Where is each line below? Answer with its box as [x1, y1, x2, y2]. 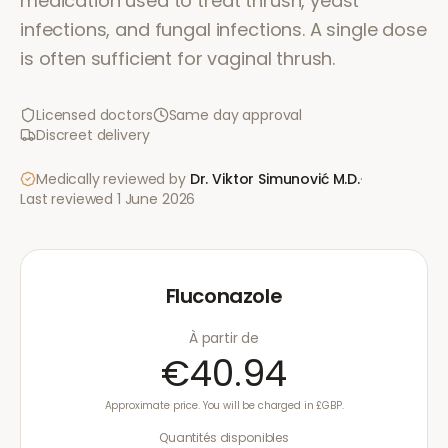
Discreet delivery [36, 125, 150, 145]
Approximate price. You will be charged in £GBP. [104, 398, 344, 413]
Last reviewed [20, 189, 117, 209]
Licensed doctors [36, 105, 153, 125]
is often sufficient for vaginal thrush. [20, 46, 336, 71]
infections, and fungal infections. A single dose [20, 17, 427, 42]
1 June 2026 [116, 189, 196, 209]
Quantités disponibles [159, 429, 289, 446]
